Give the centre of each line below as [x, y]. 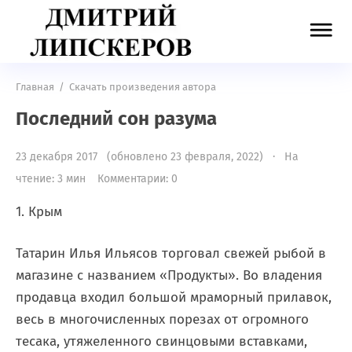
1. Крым [39, 212]
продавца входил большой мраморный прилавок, [174, 297]
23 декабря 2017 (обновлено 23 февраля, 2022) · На [157, 157]
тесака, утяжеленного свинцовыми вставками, [161, 341]
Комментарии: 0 [137, 179]
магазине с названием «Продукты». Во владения [169, 275]
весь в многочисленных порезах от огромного [162, 319]
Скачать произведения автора [143, 87]
